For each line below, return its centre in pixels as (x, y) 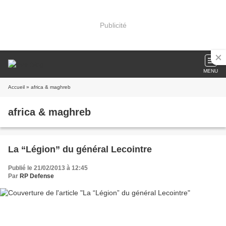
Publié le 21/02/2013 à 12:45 (48, 168)
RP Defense (37, 176)
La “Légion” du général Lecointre (80, 149)
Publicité (113, 25)
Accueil (16, 87)
